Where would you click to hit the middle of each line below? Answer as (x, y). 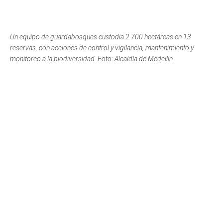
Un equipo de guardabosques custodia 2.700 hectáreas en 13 (101, 37)
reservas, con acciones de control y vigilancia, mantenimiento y (102, 48)
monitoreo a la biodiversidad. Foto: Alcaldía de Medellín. (92, 59)
